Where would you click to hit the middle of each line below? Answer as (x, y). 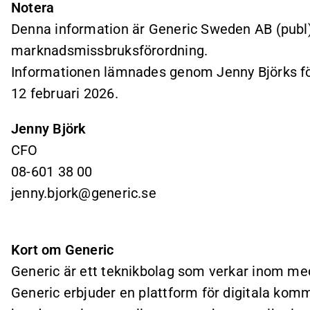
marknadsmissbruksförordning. (110, 50)
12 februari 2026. (65, 93)
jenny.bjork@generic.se (84, 193)
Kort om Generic (63, 250)
